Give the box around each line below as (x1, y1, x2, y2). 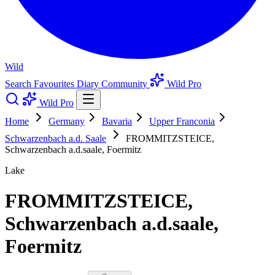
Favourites (34, 79, 77, 90)
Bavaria (102, 116, 132, 127)
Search (5, 79, 34, 90)
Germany (48, 116, 85, 127)
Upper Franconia (149, 116, 215, 127)
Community (101, 79, 150, 90)
